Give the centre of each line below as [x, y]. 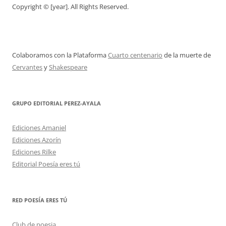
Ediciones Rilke [34, 152]
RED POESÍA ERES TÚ [40, 200]
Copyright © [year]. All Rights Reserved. [70, 7]
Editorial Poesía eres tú [46, 164]
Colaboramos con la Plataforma [60, 55]
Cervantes [27, 67]
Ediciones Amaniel [39, 128]
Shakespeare [68, 67]
